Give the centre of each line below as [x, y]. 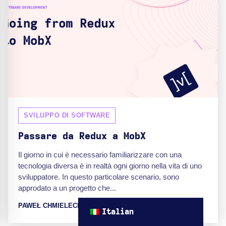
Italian [118, 212]
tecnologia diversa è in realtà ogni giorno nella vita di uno [110, 165]
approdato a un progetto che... [67, 188]
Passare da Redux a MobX [82, 136]
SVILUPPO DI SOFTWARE [67, 115]
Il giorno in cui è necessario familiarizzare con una [100, 154]
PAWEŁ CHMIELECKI [51, 205]
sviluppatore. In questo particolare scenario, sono [99, 177]
